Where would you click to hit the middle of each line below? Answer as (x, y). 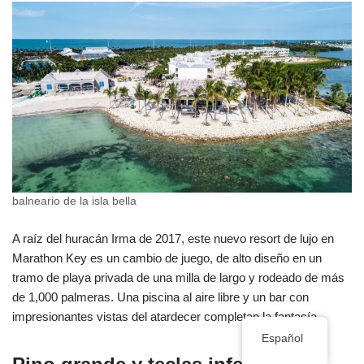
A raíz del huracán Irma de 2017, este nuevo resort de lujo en (173, 239)
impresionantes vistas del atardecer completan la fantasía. (166, 317)
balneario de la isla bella (74, 201)
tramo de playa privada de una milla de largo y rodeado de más (178, 278)
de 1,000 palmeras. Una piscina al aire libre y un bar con (160, 297)
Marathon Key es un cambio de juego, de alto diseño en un (167, 258)
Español (283, 338)
